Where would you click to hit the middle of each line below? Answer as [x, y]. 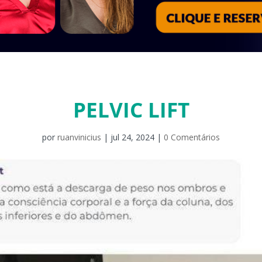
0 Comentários [192, 137]
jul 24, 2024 [132, 137]
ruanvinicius [79, 137]
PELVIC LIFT [131, 109]
